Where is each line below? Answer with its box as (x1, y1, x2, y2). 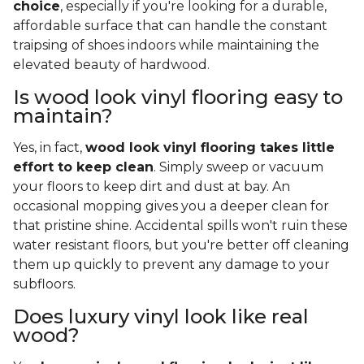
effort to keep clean (13, 159, 154, 175)
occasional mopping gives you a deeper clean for (13, 198, 329, 214)
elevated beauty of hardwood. (13, 57, 213, 73)
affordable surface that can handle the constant (13, 18, 327, 34)
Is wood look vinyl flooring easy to (13, 85, 343, 110)
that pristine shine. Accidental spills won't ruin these (13, 218, 348, 234)
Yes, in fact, (13, 140, 85, 156)
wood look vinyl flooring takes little (85, 140, 335, 156)
